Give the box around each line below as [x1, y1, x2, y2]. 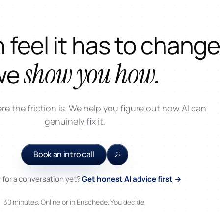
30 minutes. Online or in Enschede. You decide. [3, 197, 146, 207]
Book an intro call [33, 149, 94, 160]
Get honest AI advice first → [82, 173, 182, 184]
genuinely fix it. [44, 115, 105, 127]
